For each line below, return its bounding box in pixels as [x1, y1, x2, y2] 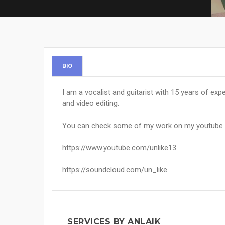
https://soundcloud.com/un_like [62, 165, 167, 174]
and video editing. [62, 99, 119, 108]
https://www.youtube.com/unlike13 [62, 143, 176, 152]
